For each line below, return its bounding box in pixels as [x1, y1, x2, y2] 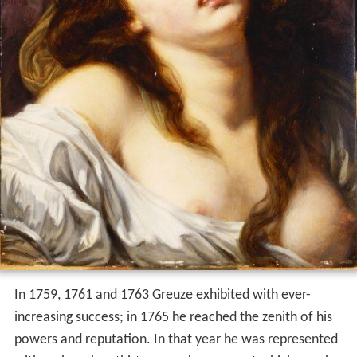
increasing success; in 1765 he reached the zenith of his [14, 310, 332, 326]
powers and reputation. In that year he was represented [14, 332, 338, 348]
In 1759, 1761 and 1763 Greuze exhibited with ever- [14, 288, 311, 304]
